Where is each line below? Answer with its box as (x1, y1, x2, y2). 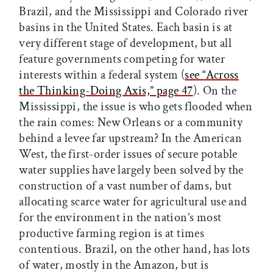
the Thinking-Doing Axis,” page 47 (19, 83, 193, 99)
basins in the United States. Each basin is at (19, 19, 233, 36)
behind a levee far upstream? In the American (19, 130, 242, 147)
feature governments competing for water (19, 51, 225, 68)
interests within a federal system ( (19, 67, 185, 83)
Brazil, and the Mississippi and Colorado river (19, 4, 249, 20)
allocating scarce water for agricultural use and (19, 194, 247, 210)
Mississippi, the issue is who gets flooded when (19, 99, 253, 115)
